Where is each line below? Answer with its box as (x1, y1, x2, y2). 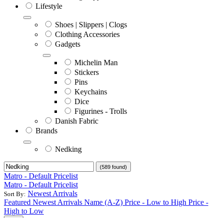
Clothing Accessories (55, 30, 120, 38)
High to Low (4, 206, 44, 215)
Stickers (74, 68, 99, 76)
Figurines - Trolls (74, 107, 127, 115)
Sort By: (4, 190, 26, 198)
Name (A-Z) (84, 198, 123, 206)
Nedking (55, 145, 82, 153)
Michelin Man (74, 58, 118, 67)
